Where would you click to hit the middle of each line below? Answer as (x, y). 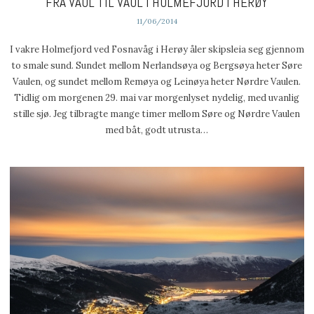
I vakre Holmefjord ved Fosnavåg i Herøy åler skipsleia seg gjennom (157, 50)
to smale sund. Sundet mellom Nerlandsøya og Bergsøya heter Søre (157, 66)
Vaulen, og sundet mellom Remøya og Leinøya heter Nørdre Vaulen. (157, 82)
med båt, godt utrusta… (157, 130)
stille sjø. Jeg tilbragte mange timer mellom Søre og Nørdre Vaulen (157, 114)
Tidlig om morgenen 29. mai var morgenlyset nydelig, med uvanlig (157, 98)
